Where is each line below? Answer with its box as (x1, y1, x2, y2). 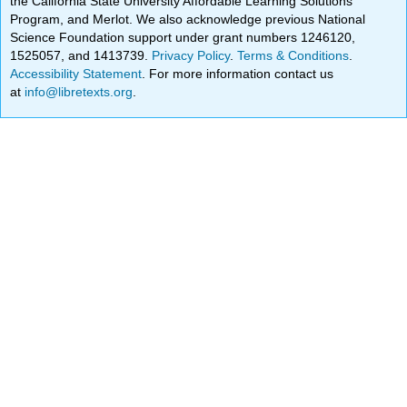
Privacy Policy (152, 47, 231, 63)
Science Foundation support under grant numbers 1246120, (10, 29, 356, 45)
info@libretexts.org (21, 84, 134, 99)
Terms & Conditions (237, 47, 350, 63)
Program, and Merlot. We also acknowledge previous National (10, 11, 366, 26)
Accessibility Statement (10, 65, 143, 81)
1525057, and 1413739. (10, 47, 153, 63)
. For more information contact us (142, 65, 334, 81)
